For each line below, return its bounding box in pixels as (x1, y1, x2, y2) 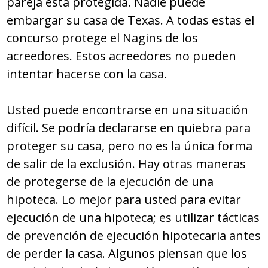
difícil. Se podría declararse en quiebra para (7, 120, 251, 136)
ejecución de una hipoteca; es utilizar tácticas (7, 209, 260, 226)
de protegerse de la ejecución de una (7, 173, 214, 190)
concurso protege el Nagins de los (7, 30, 199, 47)
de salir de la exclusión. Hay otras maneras (7, 156, 246, 172)
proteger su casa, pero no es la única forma (7, 138, 253, 154)
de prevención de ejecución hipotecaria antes (7, 227, 261, 244)
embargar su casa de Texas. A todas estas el (7, 12, 255, 29)
